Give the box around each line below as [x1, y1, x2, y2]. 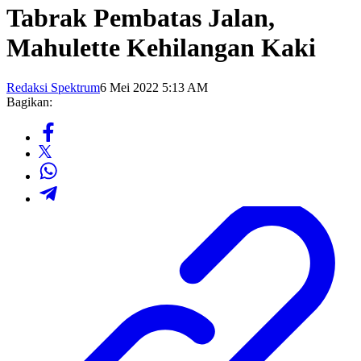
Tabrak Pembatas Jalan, [6, 3, 275, 33]
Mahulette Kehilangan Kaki [6, 33, 316, 63]
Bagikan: [6, 94, 52, 109]
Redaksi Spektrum [6, 80, 100, 94]
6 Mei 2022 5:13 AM [100, 80, 208, 94]
